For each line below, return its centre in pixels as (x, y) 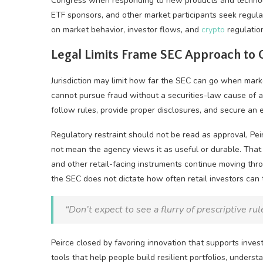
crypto (213, 30)
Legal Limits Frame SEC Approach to (155, 55)
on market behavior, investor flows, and (126, 30)
